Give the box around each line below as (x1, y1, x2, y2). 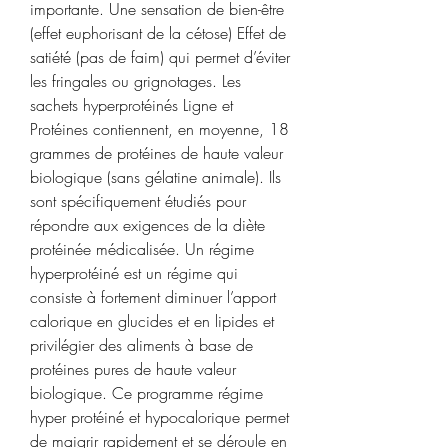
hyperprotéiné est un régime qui (30, 261, 238, 284)
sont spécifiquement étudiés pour (30, 189, 246, 212)
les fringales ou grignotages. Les (30, 69, 241, 92)
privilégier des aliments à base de (30, 333, 253, 356)
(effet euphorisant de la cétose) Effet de (30, 21, 286, 44)
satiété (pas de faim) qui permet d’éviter (30, 45, 290, 68)
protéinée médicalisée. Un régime (30, 237, 254, 260)
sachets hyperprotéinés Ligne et (30, 93, 233, 116)
